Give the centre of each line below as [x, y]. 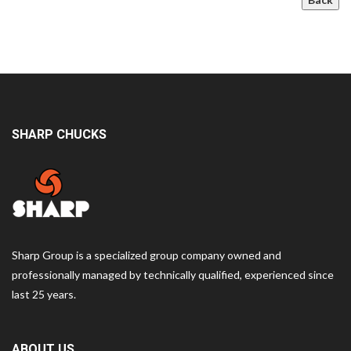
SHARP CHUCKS [59, 135]
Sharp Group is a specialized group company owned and [147, 255]
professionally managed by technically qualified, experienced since [173, 275]
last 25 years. [44, 295]
